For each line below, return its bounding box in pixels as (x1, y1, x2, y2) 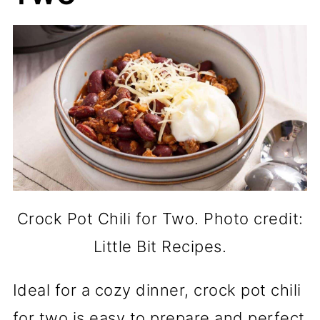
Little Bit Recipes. (93, 236, 227, 256)
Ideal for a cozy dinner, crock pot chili (12, 280, 301, 299)
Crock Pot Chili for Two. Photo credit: (16, 209, 304, 228)
